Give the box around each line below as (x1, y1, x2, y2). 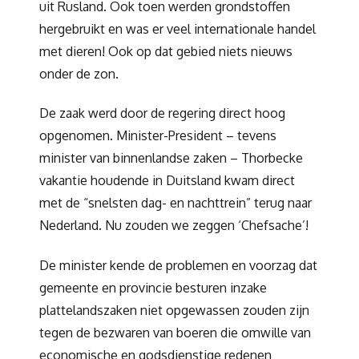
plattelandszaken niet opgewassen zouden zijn (39, 302, 309, 319)
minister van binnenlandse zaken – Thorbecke (39, 150, 303, 167)
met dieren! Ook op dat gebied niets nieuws (39, 42, 292, 59)
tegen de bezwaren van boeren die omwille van (39, 325, 311, 341)
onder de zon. (39, 65, 119, 82)
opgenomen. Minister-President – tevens (39, 127, 276, 144)
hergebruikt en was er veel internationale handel (39, 20, 316, 37)
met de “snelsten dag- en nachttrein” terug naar (39, 195, 312, 212)
